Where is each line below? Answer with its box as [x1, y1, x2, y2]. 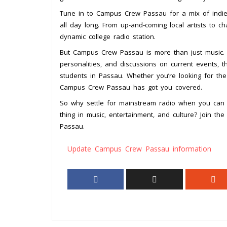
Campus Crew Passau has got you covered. [60, 83, 202, 92]
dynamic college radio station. [60, 32, 156, 42]
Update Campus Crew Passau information [67, 144, 211, 154]
